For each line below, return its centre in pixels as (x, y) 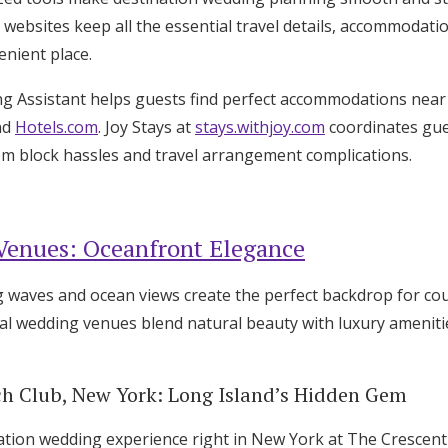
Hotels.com (56, 127)
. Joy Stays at (146, 127)
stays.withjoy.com (260, 127)
